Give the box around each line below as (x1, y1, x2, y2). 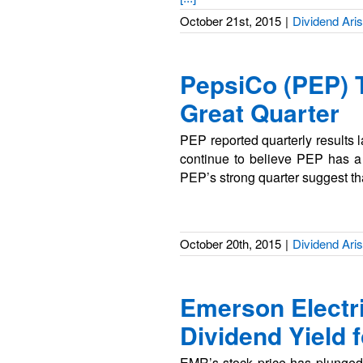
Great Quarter (180, 95, 340, 130)
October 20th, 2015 (180, 235, 281, 252)
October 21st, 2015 (180, 12, 281, 29)
